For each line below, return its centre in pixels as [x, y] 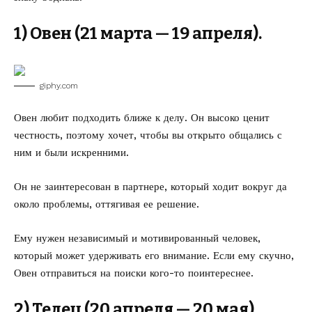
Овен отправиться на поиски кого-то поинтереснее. [134, 273]
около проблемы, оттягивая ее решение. [107, 204]
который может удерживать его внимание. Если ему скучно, [154, 256]
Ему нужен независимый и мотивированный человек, [137, 238]
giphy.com [59, 86]
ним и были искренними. [71, 153]
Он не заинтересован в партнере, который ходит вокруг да [150, 187]
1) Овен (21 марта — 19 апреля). [138, 33]
